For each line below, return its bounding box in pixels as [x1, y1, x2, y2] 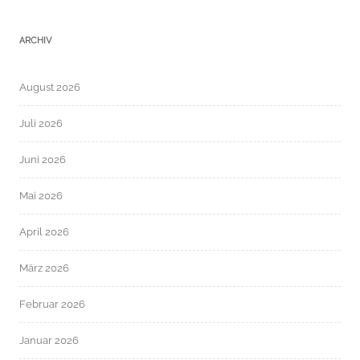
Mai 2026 [19, 189, 63, 202]
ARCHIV [19, 35, 51, 46]
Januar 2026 [19, 333, 79, 346]
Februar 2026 [19, 297, 85, 310]
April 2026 [19, 225, 69, 238]
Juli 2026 [19, 117, 63, 129]
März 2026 [19, 261, 69, 274]
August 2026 [19, 80, 80, 93]
